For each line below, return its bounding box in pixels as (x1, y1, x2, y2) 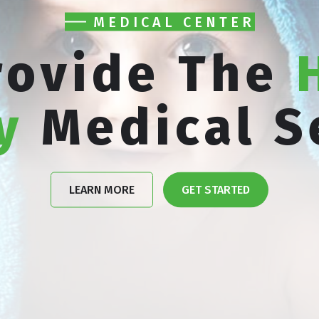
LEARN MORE (69, 182, 135, 197)
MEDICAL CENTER (93, 13, 255, 31)
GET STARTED (182, 182, 250, 197)
